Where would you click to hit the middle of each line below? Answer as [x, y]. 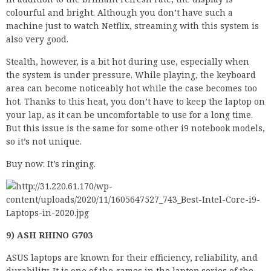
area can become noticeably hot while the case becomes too [132, 88]
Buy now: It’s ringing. [51, 164]
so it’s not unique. [44, 142]
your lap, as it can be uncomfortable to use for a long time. [129, 115]
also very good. [37, 39]
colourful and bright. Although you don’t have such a [119, 13]
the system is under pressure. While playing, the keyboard [131, 75]
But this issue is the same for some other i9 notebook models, [135, 128]
